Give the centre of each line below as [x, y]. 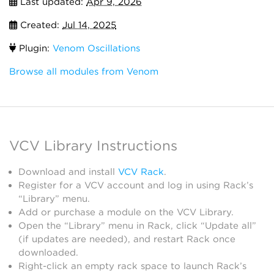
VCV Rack [141, 172]
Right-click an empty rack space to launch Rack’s [132, 266]
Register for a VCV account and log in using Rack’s [136, 185]
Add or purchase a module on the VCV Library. [126, 212]
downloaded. [48, 252]
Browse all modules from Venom [84, 71]
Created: [40, 25]
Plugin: [34, 48]
